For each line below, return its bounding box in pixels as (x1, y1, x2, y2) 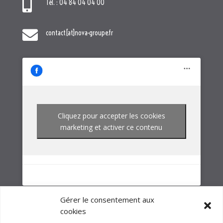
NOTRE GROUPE (64, 161, 158, 178)
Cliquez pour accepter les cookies (57, 49, 165, 59)
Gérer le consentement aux (60, 195, 154, 205)
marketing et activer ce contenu (60, 60, 163, 70)
